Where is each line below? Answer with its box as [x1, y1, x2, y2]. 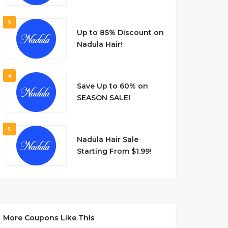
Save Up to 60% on [76, 81, 148, 91]
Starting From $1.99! [76, 147, 152, 156]
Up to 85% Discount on [76, 28, 164, 37]
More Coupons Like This [3, 213, 95, 222]
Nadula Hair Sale [76, 135, 138, 144]
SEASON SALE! [76, 93, 130, 102]
